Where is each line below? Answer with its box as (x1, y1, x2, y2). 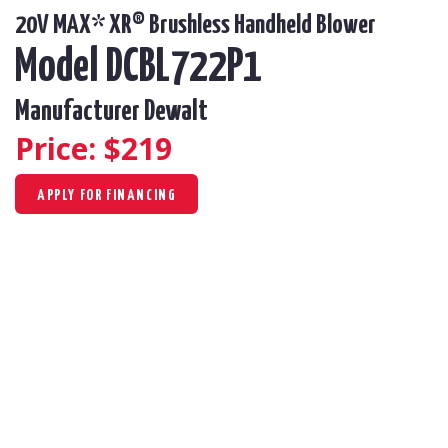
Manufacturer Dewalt (15, 97, 208, 126)
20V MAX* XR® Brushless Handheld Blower (15, 11, 376, 39)
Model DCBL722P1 (15, 45, 262, 91)
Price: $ (15, 127, 121, 169)
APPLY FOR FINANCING (37, 187, 177, 203)
